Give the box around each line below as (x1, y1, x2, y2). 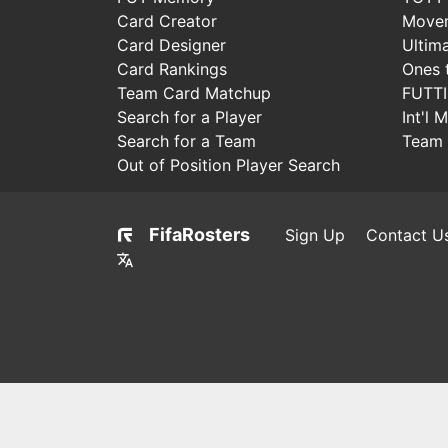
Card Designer (117, 34, 226, 55)
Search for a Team (117, 130, 256, 151)
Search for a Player (117, 106, 262, 127)
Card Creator (117, 10, 217, 31)
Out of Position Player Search (117, 154, 340, 175)
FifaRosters (149, 223, 250, 245)
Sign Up (285, 224, 345, 245)
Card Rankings (117, 58, 227, 79)
